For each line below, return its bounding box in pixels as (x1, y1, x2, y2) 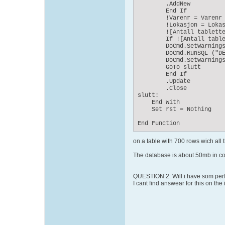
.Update (138, 78, 190, 85)
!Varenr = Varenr (138, 15, 222, 22)
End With (138, 99, 180, 106)
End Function (138, 120, 180, 127)
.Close (138, 85, 187, 92)
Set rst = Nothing (138, 106, 211, 113)
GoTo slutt (138, 64, 201, 71)
